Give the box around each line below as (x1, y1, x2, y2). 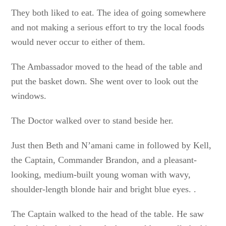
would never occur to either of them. (11, 37, 146, 47)
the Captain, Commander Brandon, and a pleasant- (11, 155, 197, 165)
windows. (11, 91, 47, 101)
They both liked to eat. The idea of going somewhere (11, 8, 206, 18)
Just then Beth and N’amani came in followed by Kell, (11, 140, 212, 150)
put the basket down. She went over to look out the (11, 76, 199, 86)
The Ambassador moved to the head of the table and (11, 62, 203, 72)
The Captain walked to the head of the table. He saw (11, 209, 204, 219)
